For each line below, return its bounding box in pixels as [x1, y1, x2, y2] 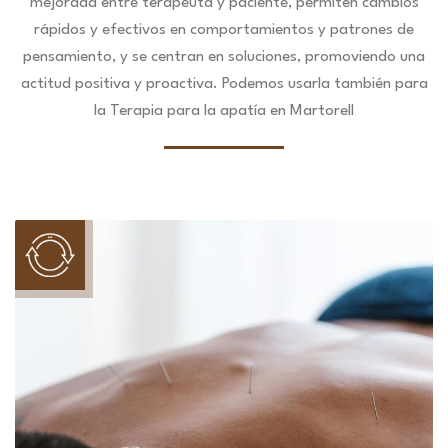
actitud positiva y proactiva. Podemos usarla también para [20, 76, 428, 92]
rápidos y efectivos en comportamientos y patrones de [34, 22, 414, 38]
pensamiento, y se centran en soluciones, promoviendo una [23, 49, 425, 65]
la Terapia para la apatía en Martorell [94, 103, 354, 119]
